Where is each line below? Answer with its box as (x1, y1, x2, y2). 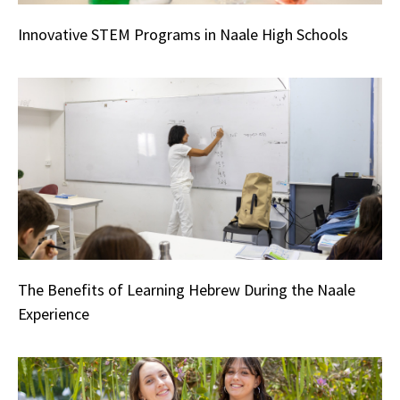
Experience (18, 304, 89, 325)
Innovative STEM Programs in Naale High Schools (18, 24, 348, 46)
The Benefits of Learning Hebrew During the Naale (18, 279, 355, 301)
